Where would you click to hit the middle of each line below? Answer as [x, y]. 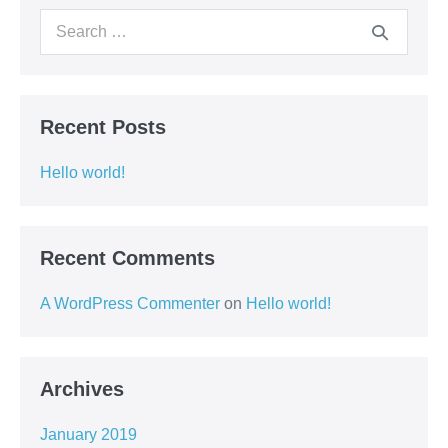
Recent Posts [103, 127]
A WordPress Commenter [130, 303]
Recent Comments [127, 258]
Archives [82, 389]
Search [64, 21]
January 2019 [88, 434]
